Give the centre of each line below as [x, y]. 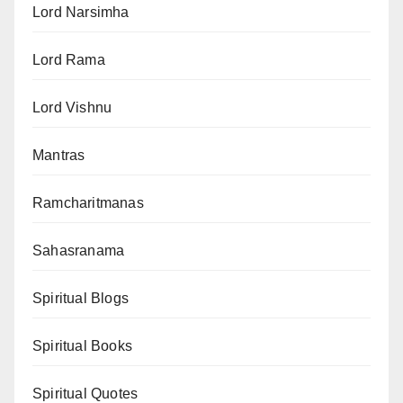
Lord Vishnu [72, 107]
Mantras [59, 155]
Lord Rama [69, 60]
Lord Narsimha [81, 12]
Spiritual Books [82, 346]
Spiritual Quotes [85, 394]
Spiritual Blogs [81, 298]
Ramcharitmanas [88, 203]
